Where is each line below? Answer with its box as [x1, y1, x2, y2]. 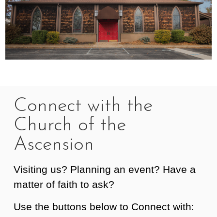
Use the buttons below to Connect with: [13, 201, 194, 213]
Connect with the [13, 96, 153, 116]
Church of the [13, 115, 126, 135]
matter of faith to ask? [13, 178, 114, 190]
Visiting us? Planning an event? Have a [13, 163, 196, 175]
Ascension [13, 135, 94, 155]
